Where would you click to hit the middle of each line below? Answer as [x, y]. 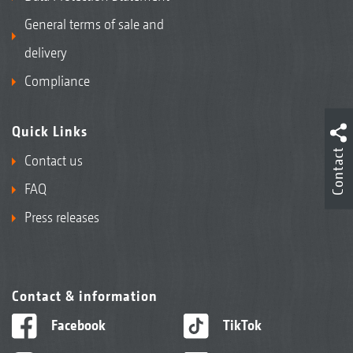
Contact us [54, 160]
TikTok [240, 325]
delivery [46, 52]
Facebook [76, 325]
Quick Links [50, 131]
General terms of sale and [94, 24]
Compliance [57, 80]
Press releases [62, 217]
